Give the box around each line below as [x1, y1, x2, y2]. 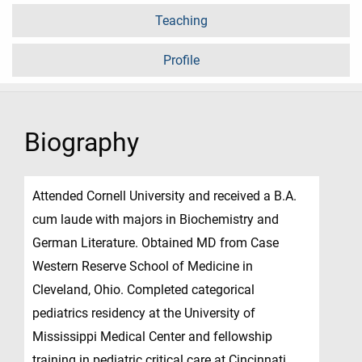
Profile [162, 53, 200, 69]
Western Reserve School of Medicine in [32, 259, 253, 275]
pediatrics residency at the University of [32, 305, 255, 322]
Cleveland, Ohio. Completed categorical [32, 282, 255, 298]
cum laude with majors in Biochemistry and [32, 212, 279, 228]
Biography [24, 127, 139, 158]
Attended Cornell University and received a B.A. [32, 188, 297, 204]
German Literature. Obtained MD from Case [32, 235, 279, 251]
